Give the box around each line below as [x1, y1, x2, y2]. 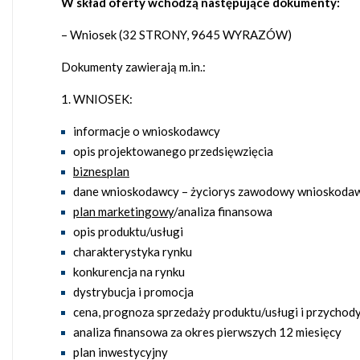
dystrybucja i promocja [73, 284, 194, 300]
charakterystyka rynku [73, 244, 192, 260]
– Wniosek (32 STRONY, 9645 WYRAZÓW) [61, 27, 292, 43]
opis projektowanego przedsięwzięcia [73, 144, 273, 159]
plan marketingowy [73, 204, 174, 219]
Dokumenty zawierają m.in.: [61, 59, 206, 75]
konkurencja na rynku [73, 264, 185, 280]
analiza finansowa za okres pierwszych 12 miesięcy [73, 325, 342, 340]
